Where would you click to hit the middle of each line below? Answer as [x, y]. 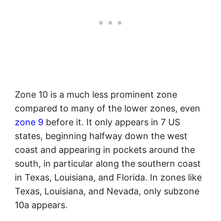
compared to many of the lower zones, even [108, 109]
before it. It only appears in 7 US [112, 122]
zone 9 [29, 122]
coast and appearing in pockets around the [105, 150]
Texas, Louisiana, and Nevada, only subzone [107, 191]
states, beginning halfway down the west [101, 136]
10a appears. [41, 205]
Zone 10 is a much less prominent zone [96, 95]
